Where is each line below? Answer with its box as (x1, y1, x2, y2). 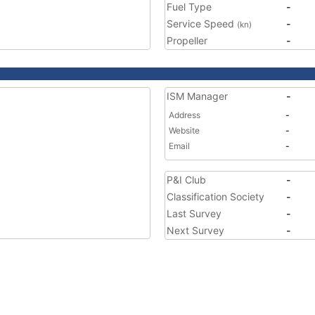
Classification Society (167, 191, 264, 202)
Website (169, 125, 200, 136)
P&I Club (167, 174, 206, 186)
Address (169, 110, 200, 120)
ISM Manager (167, 90, 228, 102)
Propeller (167, 34, 207, 46)
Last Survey (167, 207, 221, 219)
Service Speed (167, 18, 237, 30)
